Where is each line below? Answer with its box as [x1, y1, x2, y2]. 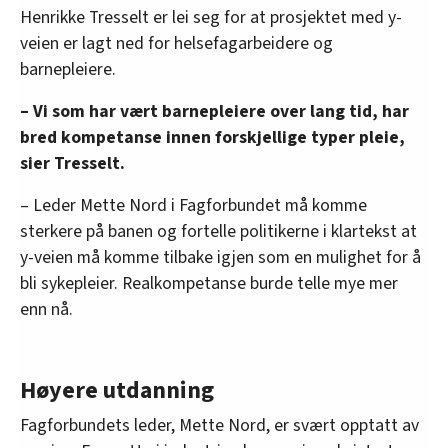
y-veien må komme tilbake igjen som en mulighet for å [20, 244, 421, 270]
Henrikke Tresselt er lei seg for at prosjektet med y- [20, 4, 402, 30]
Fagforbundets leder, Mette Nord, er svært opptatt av [20, 412, 419, 438]
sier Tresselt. [20, 150, 125, 176]
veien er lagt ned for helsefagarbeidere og [20, 30, 333, 56]
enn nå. [20, 296, 73, 322]
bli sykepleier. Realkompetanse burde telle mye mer [20, 270, 398, 296]
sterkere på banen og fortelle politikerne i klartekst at [20, 218, 417, 244]
